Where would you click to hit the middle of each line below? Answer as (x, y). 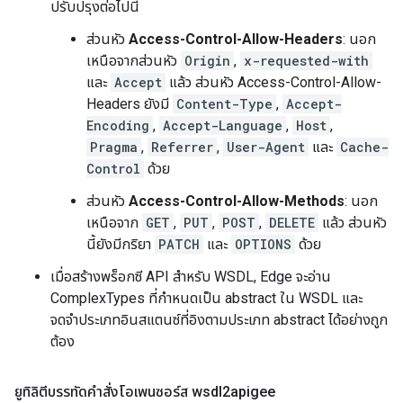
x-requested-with (306, 61)
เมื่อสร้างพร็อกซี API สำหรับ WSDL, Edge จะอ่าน (191, 277)
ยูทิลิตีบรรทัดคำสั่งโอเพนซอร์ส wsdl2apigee (145, 392)
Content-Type (224, 104)
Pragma (114, 147)
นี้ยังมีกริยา (121, 244)
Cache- (364, 147)
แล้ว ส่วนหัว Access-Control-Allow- (273, 82)
